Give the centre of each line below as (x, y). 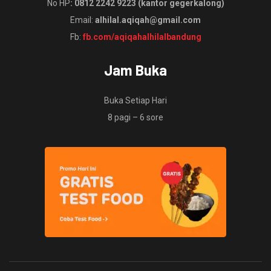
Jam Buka (135, 70)
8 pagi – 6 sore (135, 117)
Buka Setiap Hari (135, 100)
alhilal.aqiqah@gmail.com (148, 20)
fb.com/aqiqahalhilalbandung (142, 37)
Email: (83, 20)
